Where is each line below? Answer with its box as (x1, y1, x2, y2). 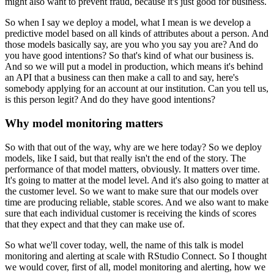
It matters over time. (183, 163, 260, 174)
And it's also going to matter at (151, 174, 268, 185)
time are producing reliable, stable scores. (5, 196, 163, 207)
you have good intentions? (5, 50, 106, 61)
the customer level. (5, 185, 77, 196)
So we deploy (209, 141, 262, 152)
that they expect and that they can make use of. (5, 218, 185, 229)
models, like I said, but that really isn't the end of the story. (5, 152, 228, 163)
